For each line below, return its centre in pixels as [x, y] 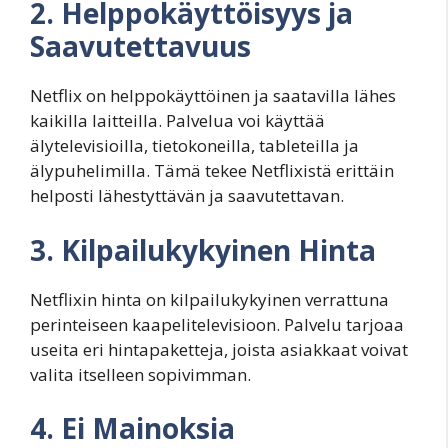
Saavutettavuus [140, 46]
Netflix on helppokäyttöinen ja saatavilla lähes [213, 96]
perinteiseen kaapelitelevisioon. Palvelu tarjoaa [217, 324]
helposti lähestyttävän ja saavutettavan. [187, 196]
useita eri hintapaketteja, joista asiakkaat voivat [219, 349]
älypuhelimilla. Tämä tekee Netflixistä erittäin [212, 171]
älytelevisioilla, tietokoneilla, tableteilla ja [194, 146]
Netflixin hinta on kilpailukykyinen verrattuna [209, 299]
